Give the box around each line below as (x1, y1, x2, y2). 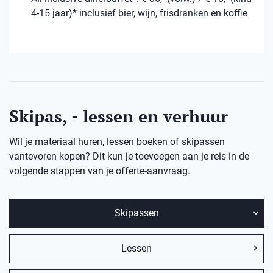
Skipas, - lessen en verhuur (9, 105, 228, 128)
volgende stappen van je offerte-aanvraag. (9, 165, 190, 177)
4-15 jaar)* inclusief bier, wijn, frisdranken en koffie (31, 7, 247, 19)
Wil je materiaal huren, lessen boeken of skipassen (9, 136, 225, 148)
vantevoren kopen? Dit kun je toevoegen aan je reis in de (9, 151, 249, 163)
